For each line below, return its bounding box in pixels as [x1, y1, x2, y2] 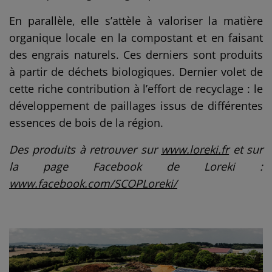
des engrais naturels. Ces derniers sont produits [9, 47, 263, 63]
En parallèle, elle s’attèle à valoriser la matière [9, 13, 263, 29]
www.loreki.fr [161, 142, 229, 157]
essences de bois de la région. [9, 115, 164, 131]
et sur [229, 142, 263, 157]
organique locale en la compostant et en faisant [9, 30, 263, 46]
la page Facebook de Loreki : [9, 159, 263, 174]
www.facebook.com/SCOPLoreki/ [9, 176, 177, 191]
